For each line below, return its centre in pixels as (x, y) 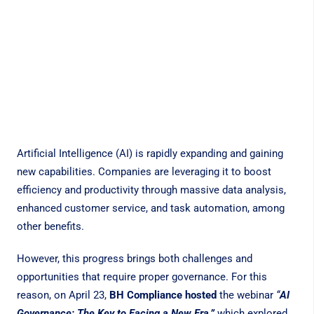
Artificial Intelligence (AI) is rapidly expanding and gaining (150, 154)
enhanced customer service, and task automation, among (150, 209)
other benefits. (50, 227)
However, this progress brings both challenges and (134, 259)
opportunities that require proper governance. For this (142, 277)
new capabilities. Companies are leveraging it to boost (144, 172)
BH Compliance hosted (163, 295)
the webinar (246, 295)
